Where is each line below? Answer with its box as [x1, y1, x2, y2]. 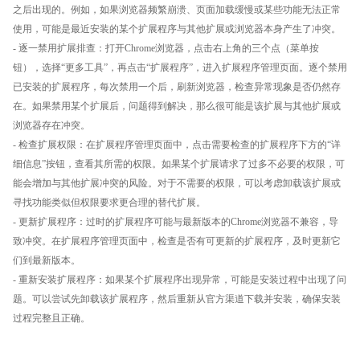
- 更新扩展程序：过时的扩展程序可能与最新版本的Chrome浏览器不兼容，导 [13, 215, 338, 227]
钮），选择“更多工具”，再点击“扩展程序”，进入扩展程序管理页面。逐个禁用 [13, 61, 347, 73]
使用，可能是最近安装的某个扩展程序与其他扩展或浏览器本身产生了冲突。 [13, 22, 341, 35]
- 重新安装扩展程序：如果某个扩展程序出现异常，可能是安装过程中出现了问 [13, 273, 346, 285]
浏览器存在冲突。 [13, 119, 90, 131]
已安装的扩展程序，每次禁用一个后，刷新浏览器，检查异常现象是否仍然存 [13, 80, 341, 92]
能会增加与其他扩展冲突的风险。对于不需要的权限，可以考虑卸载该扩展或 [13, 177, 341, 189]
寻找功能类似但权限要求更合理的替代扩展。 [13, 196, 206, 208]
